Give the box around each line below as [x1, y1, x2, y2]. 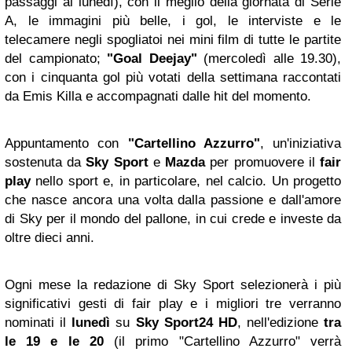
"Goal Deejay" [107, 51, 197, 67]
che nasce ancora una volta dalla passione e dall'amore [5, 192, 341, 208]
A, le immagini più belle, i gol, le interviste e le [5, 13, 341, 29]
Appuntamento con [5, 136, 128, 152]
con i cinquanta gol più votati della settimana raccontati [5, 70, 341, 86]
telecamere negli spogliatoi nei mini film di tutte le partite [5, 32, 341, 48]
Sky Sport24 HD [135, 315, 237, 331]
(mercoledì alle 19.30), [196, 51, 341, 67]
